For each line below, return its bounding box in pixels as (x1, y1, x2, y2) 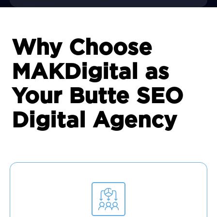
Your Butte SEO (12, 86, 183, 108)
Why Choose (12, 37, 152, 60)
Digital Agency (12, 110, 177, 132)
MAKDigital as (12, 62, 169, 84)
